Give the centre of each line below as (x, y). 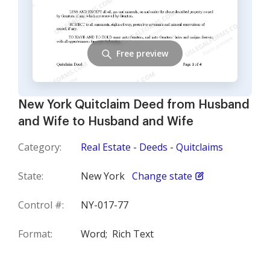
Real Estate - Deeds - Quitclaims (152, 147)
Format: (35, 234)
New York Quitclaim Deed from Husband (134, 105)
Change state (162, 176)
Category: (40, 147)
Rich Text (133, 234)
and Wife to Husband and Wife (106, 122)
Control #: (41, 205)
